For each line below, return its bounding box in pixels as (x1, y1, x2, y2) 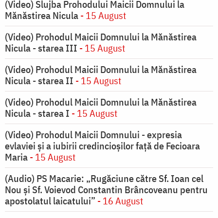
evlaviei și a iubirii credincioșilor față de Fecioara (5, 139, 200, 153)
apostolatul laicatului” (5, 194, 95, 208)
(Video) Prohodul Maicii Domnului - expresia (5, 128, 182, 142)
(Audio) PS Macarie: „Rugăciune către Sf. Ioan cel (5, 172, 203, 185)
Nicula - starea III (5, 41, 77, 55)
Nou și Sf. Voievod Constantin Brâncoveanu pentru (5, 183, 208, 197)
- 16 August (95, 194, 143, 208)
